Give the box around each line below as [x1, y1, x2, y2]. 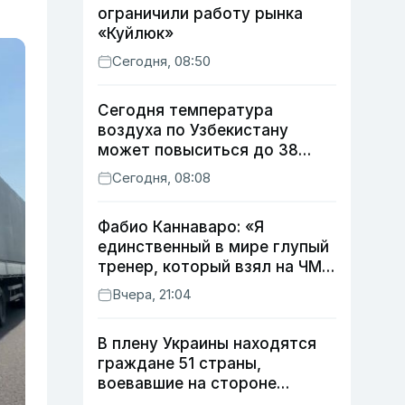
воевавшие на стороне [98, 374, 277, 392]
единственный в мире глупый [98, 238, 329, 256]
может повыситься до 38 [98, 141, 298, 159]
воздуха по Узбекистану [98, 121, 288, 139]
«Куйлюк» [98, 24, 174, 42]
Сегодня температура [98, 101, 273, 119]
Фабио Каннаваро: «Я [98, 218, 264, 236]
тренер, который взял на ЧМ [98, 258, 322, 276]
